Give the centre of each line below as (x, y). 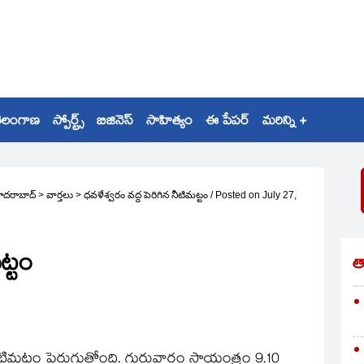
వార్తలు (60, 195)
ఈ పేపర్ (227, 122)
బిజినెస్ (115, 122)
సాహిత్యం (169, 122)
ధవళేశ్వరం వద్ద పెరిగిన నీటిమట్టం (146, 195)
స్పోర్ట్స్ (68, 122)
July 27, (279, 195)
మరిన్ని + (284, 122)
